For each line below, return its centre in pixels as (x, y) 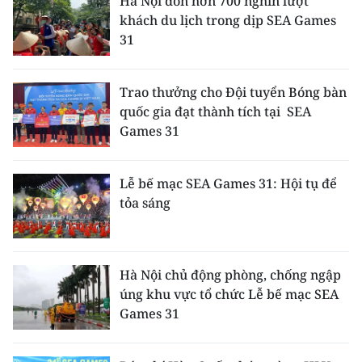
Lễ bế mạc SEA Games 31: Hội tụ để (228, 183)
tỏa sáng (145, 203)
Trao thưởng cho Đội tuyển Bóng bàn (233, 92)
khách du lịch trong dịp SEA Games (228, 20)
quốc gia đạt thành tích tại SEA (215, 112)
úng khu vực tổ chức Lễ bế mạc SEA (229, 294)
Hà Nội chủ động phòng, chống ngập (230, 275)
